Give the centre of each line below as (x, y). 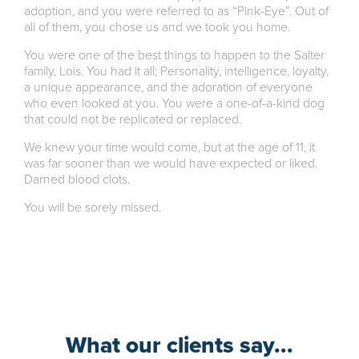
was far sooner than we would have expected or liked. (171, 164)
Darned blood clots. (77, 180)
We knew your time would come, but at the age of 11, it (169, 148)
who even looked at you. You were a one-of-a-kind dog (174, 104)
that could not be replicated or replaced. (133, 120)
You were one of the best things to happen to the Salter (174, 56)
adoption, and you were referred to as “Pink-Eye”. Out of (176, 12)
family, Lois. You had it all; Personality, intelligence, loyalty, (176, 72)
